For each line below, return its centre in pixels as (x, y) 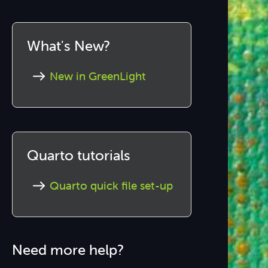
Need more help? (68, 250)
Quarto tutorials (79, 155)
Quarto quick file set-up (112, 185)
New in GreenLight (98, 76)
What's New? (69, 46)
